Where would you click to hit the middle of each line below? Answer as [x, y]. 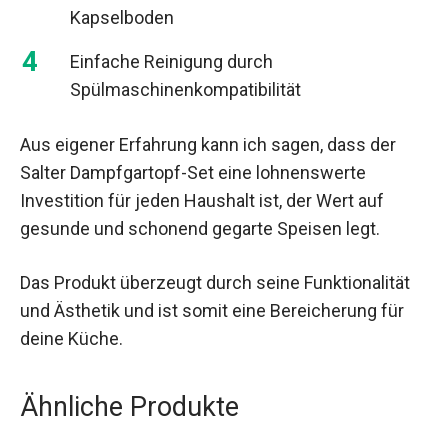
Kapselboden [122, 18]
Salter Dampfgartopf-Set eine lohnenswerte [193, 173]
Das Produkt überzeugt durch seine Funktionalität [215, 282]
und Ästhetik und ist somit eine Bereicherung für [212, 310]
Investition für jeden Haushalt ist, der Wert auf [202, 201]
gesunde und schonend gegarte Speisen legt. [200, 229]
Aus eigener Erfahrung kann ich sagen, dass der [208, 145]
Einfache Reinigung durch [171, 62]
